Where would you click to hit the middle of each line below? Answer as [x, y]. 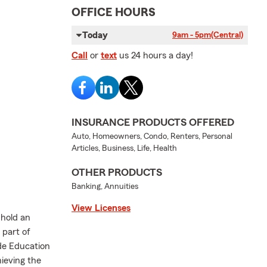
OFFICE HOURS [114, 13]
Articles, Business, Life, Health [124, 149]
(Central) [227, 35]
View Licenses [101, 208]
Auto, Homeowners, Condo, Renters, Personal [152, 137]
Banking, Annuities [105, 187]
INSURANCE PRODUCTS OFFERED [153, 122]
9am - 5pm [192, 35]
